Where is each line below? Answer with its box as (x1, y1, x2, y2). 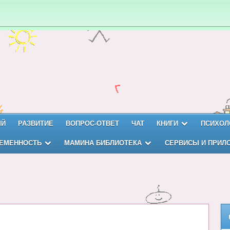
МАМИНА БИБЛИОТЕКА (64, 139, 142, 147)
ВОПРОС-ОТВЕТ (66, 120, 119, 127)
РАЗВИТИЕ (18, 120, 53, 127)
